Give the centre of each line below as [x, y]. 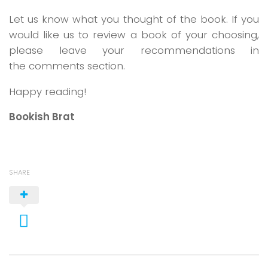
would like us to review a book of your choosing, [134, 35]
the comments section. [67, 66]
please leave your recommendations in [134, 50]
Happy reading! [48, 91]
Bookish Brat [42, 117]
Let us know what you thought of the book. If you [134, 19]
